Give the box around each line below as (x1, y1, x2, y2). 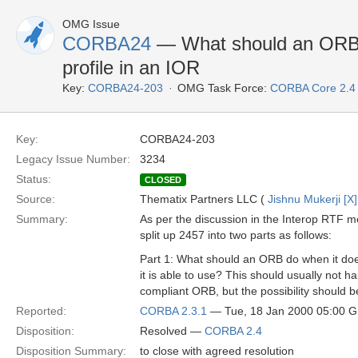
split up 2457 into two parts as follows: (140, 229, 332, 241)
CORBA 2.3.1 (140, 304, 207, 317)
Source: (16, 193, 55, 205)
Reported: (16, 304, 66, 317)
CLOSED (145, 175, 181, 185)
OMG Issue (62, 18, 120, 30)
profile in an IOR (62, 57, 200, 78)
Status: (16, 173, 51, 185)
